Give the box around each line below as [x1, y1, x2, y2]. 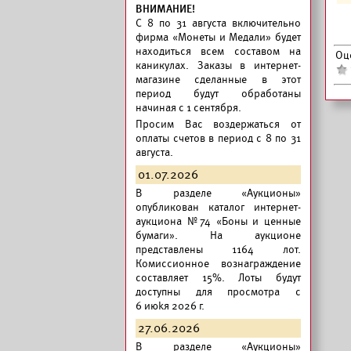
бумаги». [136, 229, 178, 242]
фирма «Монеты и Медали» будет [136, 31, 301, 44]
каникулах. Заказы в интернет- [136, 59, 301, 72]
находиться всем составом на [136, 45, 301, 58]
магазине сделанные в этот [136, 73, 301, 86]
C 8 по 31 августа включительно [136, 16, 301, 30]
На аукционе [178, 229, 301, 242]
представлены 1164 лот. [136, 243, 301, 256]
